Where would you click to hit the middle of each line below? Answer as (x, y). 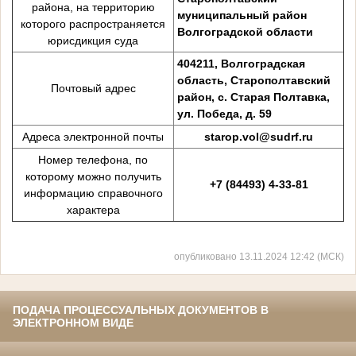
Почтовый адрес (93, 88)
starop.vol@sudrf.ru (259, 136)
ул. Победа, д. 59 (224, 113)
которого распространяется (93, 23)
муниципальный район (242, 15)
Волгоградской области (245, 31)
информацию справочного (93, 193)
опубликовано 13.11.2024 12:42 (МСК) (259, 257)
